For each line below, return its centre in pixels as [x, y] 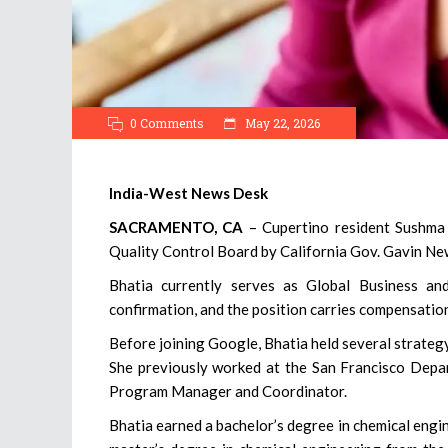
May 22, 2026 [281, 122]
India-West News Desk [188, 192]
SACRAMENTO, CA [176, 226]
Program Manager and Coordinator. [228, 390]
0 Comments [167, 122]
